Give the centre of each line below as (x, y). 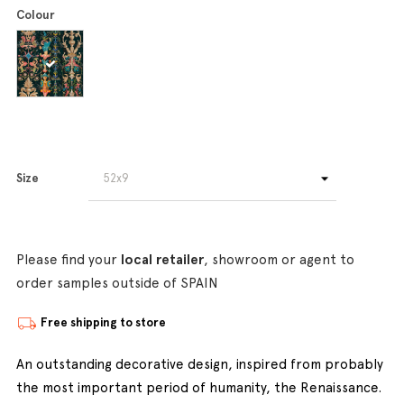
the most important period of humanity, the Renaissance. (199, 388)
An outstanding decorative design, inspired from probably (200, 364)
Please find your (69, 260)
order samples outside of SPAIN (117, 283)
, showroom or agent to (279, 260)
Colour (36, 15)
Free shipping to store (103, 323)
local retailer (162, 260)
